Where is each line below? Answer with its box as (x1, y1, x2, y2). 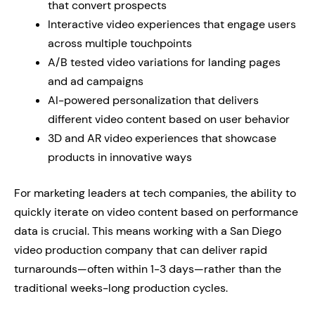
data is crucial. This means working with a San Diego (14, 224, 281, 238)
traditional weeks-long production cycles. (14, 281, 228, 295)
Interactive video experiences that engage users (48, 17, 296, 32)
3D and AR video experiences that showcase (48, 131, 276, 146)
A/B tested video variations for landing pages (48, 55, 281, 70)
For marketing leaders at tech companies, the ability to (14, 186, 296, 200)
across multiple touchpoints (48, 36, 192, 51)
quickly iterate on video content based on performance (14, 205, 298, 219)
